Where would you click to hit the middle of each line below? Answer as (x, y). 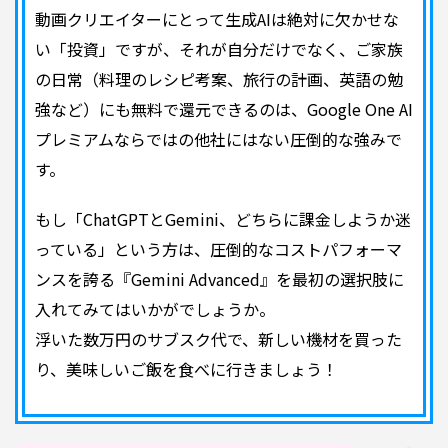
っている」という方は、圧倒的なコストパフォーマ (218, 248)
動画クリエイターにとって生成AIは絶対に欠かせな (217, 18)
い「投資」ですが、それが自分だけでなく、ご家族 (219, 48)
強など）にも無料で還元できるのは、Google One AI (224, 108)
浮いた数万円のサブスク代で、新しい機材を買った (218, 338)
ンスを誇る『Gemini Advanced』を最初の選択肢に (219, 278)
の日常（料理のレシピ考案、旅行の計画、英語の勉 (219, 78)
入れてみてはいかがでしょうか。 (155, 308)
